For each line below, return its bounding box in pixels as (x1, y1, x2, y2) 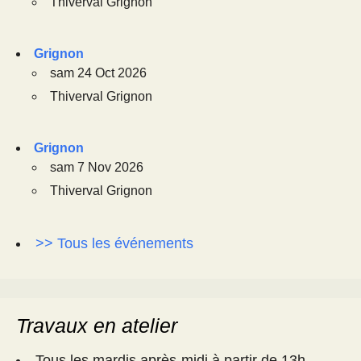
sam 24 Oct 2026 (50, 65, 147, 80)
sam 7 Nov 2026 (50, 160, 143, 174)
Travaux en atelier (16, 313, 177, 337)
